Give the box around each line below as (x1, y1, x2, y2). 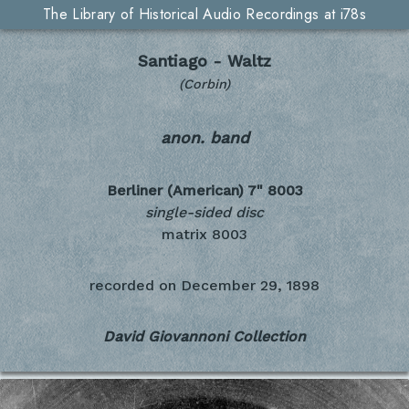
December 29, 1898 (181, 277, 320, 295)
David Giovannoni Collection (103, 328, 306, 346)
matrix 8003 (162, 225, 247, 244)
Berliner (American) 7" (106, 182, 263, 200)
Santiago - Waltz (138, 52, 271, 70)
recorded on (89, 277, 176, 295)
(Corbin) (179, 77, 230, 91)
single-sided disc (145, 204, 264, 222)
